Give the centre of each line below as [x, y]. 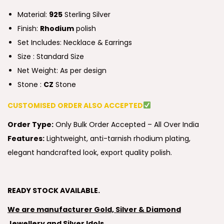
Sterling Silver [86, 14]
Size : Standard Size [51, 56]
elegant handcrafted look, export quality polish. [90, 152]
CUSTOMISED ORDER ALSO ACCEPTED [75, 105]
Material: [33, 14]
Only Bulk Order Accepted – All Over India [126, 124]
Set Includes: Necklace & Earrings [75, 42]
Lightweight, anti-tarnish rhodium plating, [117, 138]
